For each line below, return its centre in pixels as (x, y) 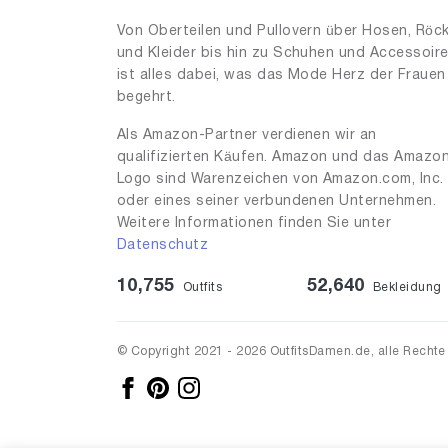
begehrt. (146, 98)
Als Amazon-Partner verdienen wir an (247, 136)
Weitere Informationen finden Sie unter (254, 224)
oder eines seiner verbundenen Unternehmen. (277, 202)
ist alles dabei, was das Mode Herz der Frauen (281, 76)
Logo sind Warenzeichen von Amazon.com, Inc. (280, 180)
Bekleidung (405, 288)
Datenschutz (163, 246)
